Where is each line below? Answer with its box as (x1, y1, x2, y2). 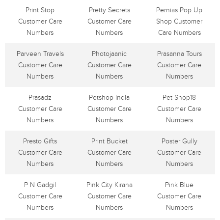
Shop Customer (156, 17, 202, 26)
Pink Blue (165, 181, 193, 189)
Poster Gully (161, 137, 197, 145)
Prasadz (28, 93, 52, 102)
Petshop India (89, 93, 130, 102)
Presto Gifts (23, 137, 57, 145)
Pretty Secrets (88, 6, 130, 14)
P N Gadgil (24, 181, 56, 189)
